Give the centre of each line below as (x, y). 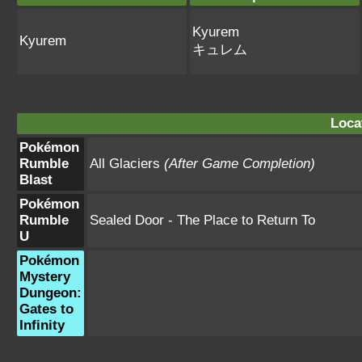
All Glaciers (127, 164)
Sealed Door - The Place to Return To (202, 220)
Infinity (42, 325)
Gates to (46, 309)
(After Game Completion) (240, 164)
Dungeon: (51, 293)
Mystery (45, 277)
